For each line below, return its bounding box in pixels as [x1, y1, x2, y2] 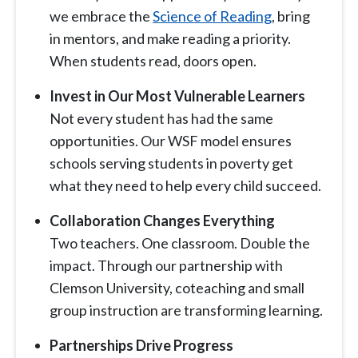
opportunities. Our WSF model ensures [50, 132, 292, 150]
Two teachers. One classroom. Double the [50, 234, 310, 253]
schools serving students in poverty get [50, 154, 293, 173]
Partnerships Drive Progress [50, 336, 233, 355]
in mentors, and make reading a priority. [50, 30, 291, 48]
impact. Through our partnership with [50, 257, 283, 275]
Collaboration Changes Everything [50, 212, 275, 230]
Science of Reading [153, 7, 272, 26]
